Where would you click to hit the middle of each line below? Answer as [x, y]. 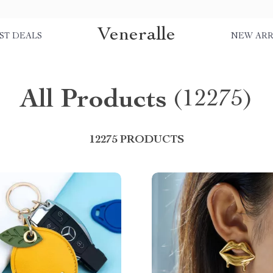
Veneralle [136, 35]
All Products [94, 101]
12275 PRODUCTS [136, 140]
